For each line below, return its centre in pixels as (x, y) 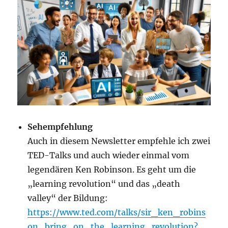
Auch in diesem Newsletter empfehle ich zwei (119, 141)
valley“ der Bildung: (68, 198)
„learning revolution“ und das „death (104, 184)
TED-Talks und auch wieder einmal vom (109, 155)
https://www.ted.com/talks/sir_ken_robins (117, 212)
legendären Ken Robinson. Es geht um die (112, 170)
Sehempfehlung (60, 127)
